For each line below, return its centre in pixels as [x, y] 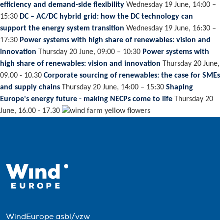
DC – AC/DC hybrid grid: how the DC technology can [106, 17]
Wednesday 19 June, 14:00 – [170, 5]
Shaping [179, 87]
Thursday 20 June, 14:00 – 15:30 [113, 87]
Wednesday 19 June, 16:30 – [170, 28]
